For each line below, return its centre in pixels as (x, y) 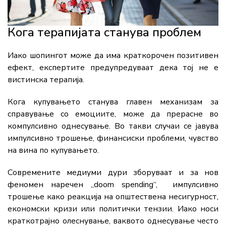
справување (34, 114)
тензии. (161, 209)
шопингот (50, 56)
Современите (37, 173)
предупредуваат (125, 68)
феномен (29, 185)
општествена (142, 197)
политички (121, 209)
